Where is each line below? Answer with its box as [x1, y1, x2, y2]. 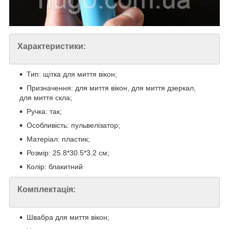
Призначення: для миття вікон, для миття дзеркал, [27, 84, 196, 93]
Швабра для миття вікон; [27, 213, 109, 222]
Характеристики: [17, 42, 86, 51]
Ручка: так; [27, 107, 62, 116]
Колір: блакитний [27, 163, 83, 171]
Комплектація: [17, 185, 76, 194]
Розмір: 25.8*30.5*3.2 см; [27, 149, 109, 157]
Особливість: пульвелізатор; [27, 121, 120, 130]
